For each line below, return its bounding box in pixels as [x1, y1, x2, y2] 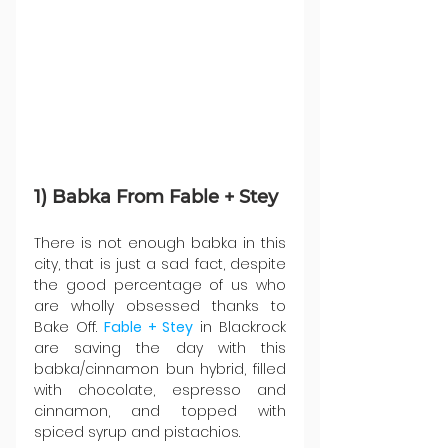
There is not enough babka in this [34, 233, 286, 254]
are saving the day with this [34, 338, 286, 359]
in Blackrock [193, 317, 287, 338]
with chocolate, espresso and [34, 380, 286, 401]
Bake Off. [34, 317, 104, 338]
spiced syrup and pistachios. [34, 422, 240, 443]
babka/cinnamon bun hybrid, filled [34, 359, 286, 380]
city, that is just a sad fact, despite [34, 254, 286, 275]
